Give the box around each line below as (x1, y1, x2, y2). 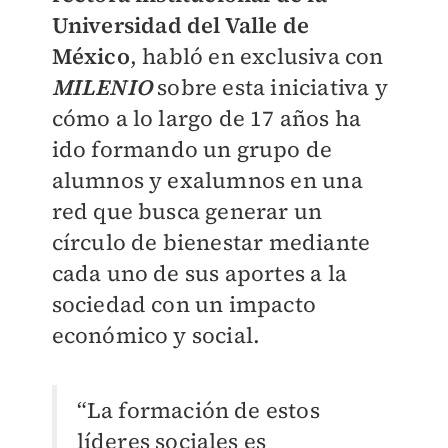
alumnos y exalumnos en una (51, 164, 363, 195)
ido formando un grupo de (51, 133, 333, 164)
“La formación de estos (76, 394, 320, 425)
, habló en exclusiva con (129, 40, 384, 71)
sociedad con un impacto (51, 288, 317, 319)
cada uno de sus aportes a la (51, 257, 348, 288)
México (51, 40, 130, 71)
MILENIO (51, 71, 158, 102)
